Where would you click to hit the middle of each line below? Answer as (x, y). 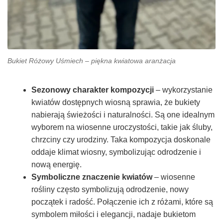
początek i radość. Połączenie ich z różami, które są (122, 202)
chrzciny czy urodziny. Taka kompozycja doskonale (121, 139)
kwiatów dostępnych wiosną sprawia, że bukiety (116, 102)
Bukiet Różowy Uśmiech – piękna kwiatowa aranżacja (92, 61)
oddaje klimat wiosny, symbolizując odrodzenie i (116, 152)
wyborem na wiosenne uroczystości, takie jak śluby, (122, 127)
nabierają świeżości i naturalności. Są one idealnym (123, 114)
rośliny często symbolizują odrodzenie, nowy (110, 189)
